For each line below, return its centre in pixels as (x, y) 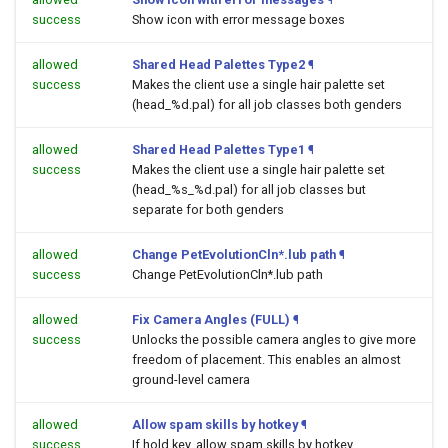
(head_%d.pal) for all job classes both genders (267, 104)
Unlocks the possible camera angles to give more (274, 339)
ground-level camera (191, 379)
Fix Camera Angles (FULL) (211, 319)
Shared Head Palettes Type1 (218, 149)
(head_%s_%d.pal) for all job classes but (249, 189)
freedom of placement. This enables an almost (266, 359)
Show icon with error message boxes (238, 19)
